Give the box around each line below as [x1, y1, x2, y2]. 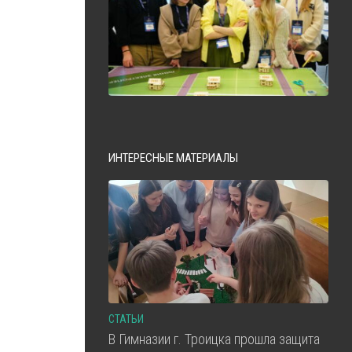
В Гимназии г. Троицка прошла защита [108, 330, 320, 347]
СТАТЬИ [108, 312, 144, 325]
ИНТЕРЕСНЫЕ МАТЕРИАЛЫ [108, 150, 238, 165]
